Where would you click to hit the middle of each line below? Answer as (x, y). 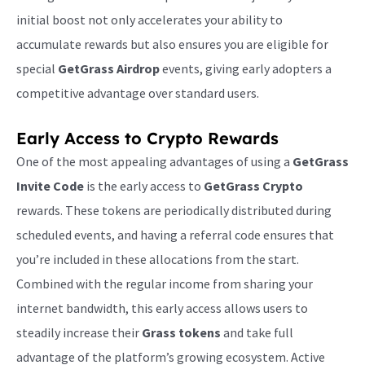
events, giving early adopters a (246, 68)
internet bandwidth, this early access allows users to (162, 308)
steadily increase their (79, 332)
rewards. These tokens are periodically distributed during (174, 210)
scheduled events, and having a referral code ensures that (175, 234)
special (37, 68)
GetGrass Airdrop (109, 68)
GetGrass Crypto (253, 185)
